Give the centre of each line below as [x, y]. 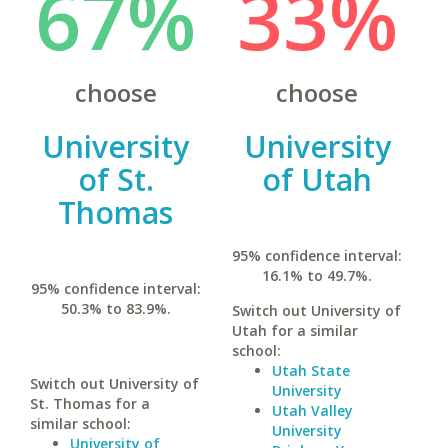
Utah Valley [312, 410]
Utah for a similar [294, 330]
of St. [115, 179]
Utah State [310, 370]
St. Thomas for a [90, 403]
